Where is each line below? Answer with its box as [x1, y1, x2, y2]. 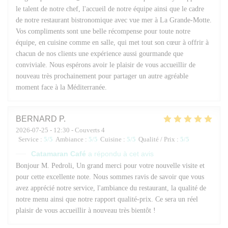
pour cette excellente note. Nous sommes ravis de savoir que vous [16, 173, 204, 181]
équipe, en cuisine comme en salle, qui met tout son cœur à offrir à [16, 38, 209, 46]
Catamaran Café [31, 149, 86, 158]
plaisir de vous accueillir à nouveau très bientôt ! [16, 206, 156, 214]
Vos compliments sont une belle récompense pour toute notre [16, 27, 190, 35]
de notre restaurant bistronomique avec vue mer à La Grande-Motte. [16, 16, 212, 24]
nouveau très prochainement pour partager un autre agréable [16, 72, 188, 80]
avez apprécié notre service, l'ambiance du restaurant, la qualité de [16, 184, 206, 192]
